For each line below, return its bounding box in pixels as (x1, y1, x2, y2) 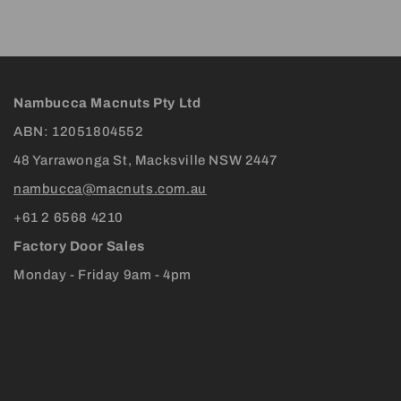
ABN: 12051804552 (13, 124, 144, 140)
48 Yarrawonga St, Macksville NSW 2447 (13, 153, 277, 168)
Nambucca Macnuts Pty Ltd (13, 96, 204, 111)
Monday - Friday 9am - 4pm (13, 268, 192, 283)
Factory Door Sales (13, 239, 145, 254)
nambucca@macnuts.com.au (13, 182, 207, 197)
